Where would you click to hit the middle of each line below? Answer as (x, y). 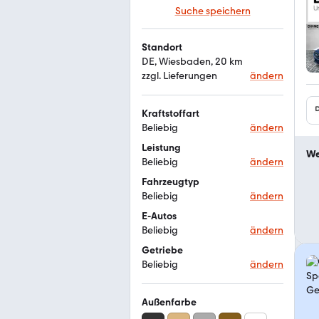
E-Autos (159, 216)
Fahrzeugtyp (171, 182)
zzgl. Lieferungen (179, 76)
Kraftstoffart (171, 114)
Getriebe (162, 250)
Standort (162, 47)
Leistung (161, 148)
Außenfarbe (169, 302)
